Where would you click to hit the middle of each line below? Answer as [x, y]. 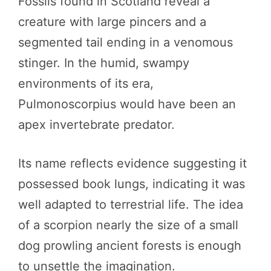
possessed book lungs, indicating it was [132, 184]
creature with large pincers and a [112, 21]
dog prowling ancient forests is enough [130, 245]
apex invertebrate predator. [96, 124]
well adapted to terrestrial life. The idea [131, 204]
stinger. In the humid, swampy [104, 63]
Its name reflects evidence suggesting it [132, 163]
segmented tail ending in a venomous [126, 42]
